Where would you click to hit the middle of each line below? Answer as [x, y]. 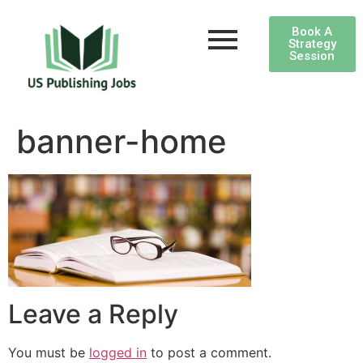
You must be [49, 352]
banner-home [122, 142]
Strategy [312, 44]
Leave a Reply [93, 314]
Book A [312, 32]
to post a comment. [209, 352]
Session [312, 56]
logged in [118, 352]
